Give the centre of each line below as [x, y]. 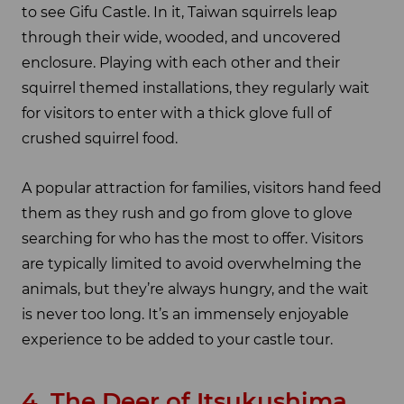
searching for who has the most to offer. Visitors [193, 238]
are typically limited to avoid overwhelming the [192, 263]
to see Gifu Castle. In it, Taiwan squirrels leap [179, 13]
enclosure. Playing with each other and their [181, 63]
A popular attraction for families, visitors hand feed [202, 188]
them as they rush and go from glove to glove [187, 213]
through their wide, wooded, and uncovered [181, 38]
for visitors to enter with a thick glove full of [176, 114]
